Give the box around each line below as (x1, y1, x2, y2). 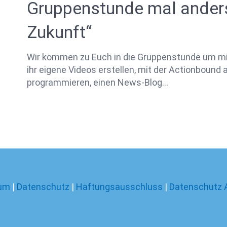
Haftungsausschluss (76, 181, 165, 193)
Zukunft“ (27, 22, 92, 43)
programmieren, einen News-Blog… (27, 77, 168, 88)
